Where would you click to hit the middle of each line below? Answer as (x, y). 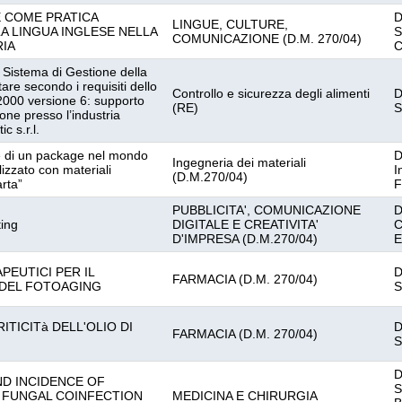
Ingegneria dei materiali (239, 162)
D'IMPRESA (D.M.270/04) (245, 239)
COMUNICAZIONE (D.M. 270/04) (267, 39)
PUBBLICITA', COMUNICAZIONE (267, 210)
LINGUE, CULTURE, (230, 24)
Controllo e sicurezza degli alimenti (271, 93)
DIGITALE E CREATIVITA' (245, 224)
